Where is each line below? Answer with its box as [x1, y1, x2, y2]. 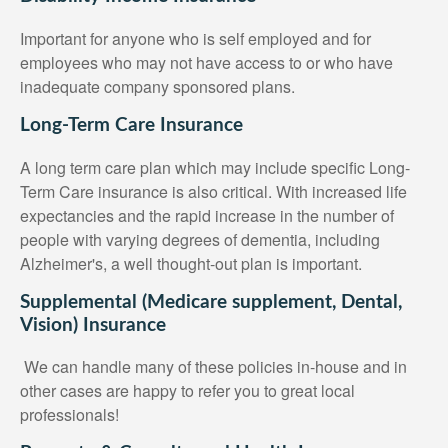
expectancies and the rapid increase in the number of [20, 203, 394, 227]
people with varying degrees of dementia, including [20, 227, 380, 251]
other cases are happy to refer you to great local [20, 379, 355, 403]
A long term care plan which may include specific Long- [20, 155, 410, 179]
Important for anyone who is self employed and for [20, 26, 371, 50]
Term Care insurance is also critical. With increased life [20, 179, 407, 203]
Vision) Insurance [20, 315, 166, 335]
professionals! [20, 403, 119, 427]
